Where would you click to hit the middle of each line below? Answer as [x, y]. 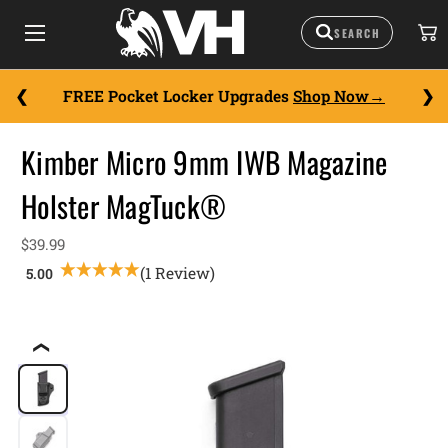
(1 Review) [177, 273]
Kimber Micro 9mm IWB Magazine [204, 162]
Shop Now [331, 96]
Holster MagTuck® [123, 206]
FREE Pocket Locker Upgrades [178, 96]
